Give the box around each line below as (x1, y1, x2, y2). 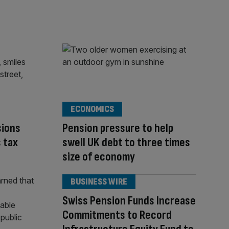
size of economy (62, 149, 135, 165)
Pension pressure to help (62, 121, 173, 136)
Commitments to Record (62, 208, 172, 223)
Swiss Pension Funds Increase (62, 193, 196, 209)
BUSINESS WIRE (71, 176, 127, 188)
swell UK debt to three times (62, 135, 190, 150)
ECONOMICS (71, 104, 114, 115)
